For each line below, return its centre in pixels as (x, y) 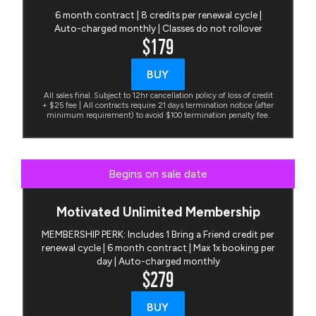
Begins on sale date (158, 174)
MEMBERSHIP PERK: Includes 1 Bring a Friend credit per (158, 234)
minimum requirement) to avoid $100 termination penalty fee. (158, 115)
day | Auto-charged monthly (158, 261)
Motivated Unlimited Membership (158, 212)
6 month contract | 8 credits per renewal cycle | (158, 14)
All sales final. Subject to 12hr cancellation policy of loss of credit (158, 95)
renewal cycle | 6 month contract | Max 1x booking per (158, 247)
